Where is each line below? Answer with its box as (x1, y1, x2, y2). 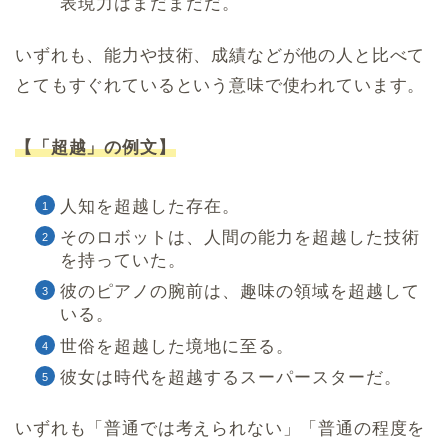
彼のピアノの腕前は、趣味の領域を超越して (60, 282, 420, 302)
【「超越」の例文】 (15, 137, 176, 157)
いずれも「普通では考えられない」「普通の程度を (15, 419, 426, 439)
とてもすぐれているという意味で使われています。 (15, 75, 426, 95)
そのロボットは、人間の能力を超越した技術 (60, 227, 420, 247)
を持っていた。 (60, 250, 186, 270)
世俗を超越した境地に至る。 (60, 336, 294, 356)
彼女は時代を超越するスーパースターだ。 (60, 368, 402, 388)
